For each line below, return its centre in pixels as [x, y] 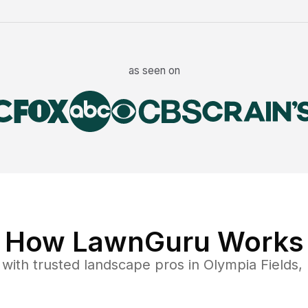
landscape [117, 265]
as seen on [154, 71]
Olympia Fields [251, 265]
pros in [177, 265]
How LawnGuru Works [154, 242]
